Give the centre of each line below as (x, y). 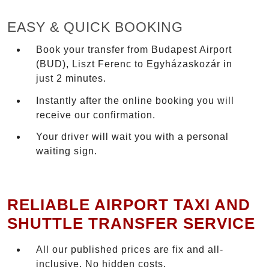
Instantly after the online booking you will (135, 100)
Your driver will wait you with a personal (132, 137)
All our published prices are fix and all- (130, 250)
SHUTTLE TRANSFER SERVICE (131, 223)
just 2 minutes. (71, 78)
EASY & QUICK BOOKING (95, 27)
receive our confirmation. (96, 115)
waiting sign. (67, 151)
